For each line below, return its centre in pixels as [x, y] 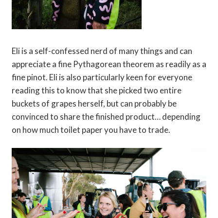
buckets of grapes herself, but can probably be [94, 104]
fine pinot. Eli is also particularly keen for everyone [102, 77]
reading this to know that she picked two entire [97, 91]
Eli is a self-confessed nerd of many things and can [102, 51]
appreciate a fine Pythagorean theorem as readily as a [109, 64]
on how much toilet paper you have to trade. [91, 130]
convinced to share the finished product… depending [106, 117]
